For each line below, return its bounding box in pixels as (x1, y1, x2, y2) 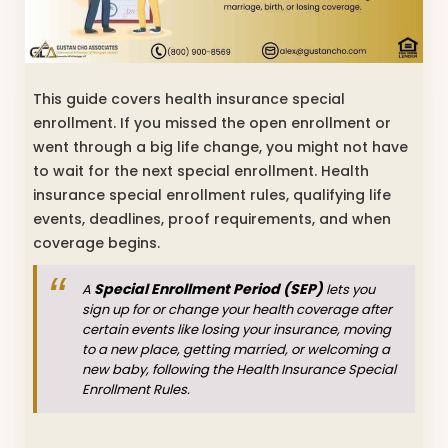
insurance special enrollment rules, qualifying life (33, 184, 391, 205)
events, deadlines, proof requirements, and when (33, 208, 391, 229)
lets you (323, 279, 375, 299)
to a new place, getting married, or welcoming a (82, 339, 390, 359)
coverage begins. (33, 232, 160, 253)
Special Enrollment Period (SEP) (94, 278, 323, 299)
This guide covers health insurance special (33, 88, 345, 109)
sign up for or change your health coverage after (82, 299, 392, 319)
